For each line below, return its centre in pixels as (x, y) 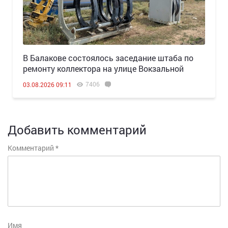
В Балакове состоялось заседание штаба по (108, 58)
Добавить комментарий (77, 130)
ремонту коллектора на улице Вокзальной (103, 68)
